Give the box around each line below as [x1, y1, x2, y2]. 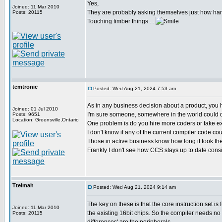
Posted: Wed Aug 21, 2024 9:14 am [93, 184, 176, 190]
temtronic [12, 84, 38, 90]
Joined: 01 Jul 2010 [12, 106, 58, 111]
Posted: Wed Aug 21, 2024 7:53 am [93, 86, 176, 91]
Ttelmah [12, 182, 34, 188]
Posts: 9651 [12, 111, 40, 117]
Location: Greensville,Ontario [12, 117, 79, 122]
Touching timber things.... [87, 18, 156, 25]
